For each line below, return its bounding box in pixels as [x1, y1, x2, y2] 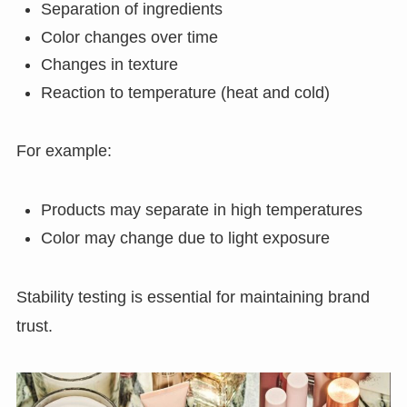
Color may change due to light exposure [40, 228, 330, 247]
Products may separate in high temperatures [40, 201, 362, 220]
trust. [15, 316, 53, 335]
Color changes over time [40, 27, 218, 46]
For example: [15, 142, 112, 161]
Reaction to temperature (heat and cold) [40, 83, 330, 102]
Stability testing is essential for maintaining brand [15, 287, 370, 306]
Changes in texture [40, 55, 178, 74]
